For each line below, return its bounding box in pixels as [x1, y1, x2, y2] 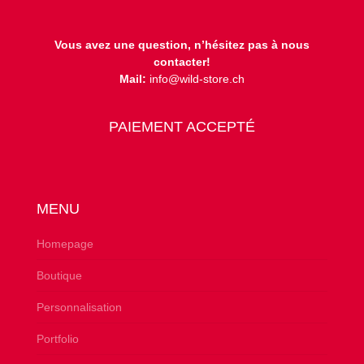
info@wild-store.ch [145, 71, 245, 85]
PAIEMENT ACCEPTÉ [108, 118, 255, 135]
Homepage [36, 236, 93, 250]
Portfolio [36, 331, 79, 345]
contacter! [153, 54, 210, 68]
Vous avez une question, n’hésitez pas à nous [54, 37, 310, 51]
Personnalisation [36, 300, 122, 314]
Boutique [36, 268, 82, 282]
